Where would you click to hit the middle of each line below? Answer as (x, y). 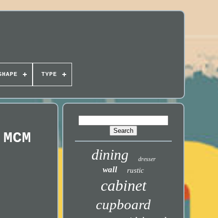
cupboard (124, 204)
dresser (147, 159)
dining (110, 154)
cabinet (123, 185)
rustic (136, 170)
